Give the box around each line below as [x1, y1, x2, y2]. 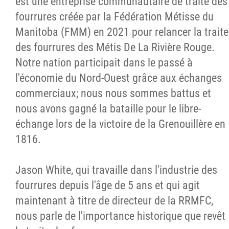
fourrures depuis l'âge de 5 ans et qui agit [15, 178, 200, 192]
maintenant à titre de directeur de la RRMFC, [15, 194, 213, 207]
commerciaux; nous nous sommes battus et [15, 86, 211, 100]
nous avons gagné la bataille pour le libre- [15, 102, 201, 115]
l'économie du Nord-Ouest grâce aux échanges [15, 71, 222, 84]
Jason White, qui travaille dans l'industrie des [15, 163, 217, 176]
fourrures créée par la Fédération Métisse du [15, 10, 214, 23]
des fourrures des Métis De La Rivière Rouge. [15, 40, 215, 54]
